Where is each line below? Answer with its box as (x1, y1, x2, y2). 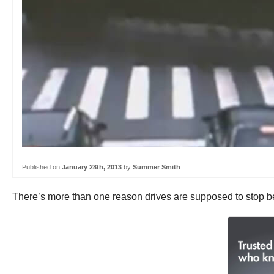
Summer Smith (133, 163, 180, 171)
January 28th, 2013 (62, 163, 122, 171)
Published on (22, 163, 62, 171)
